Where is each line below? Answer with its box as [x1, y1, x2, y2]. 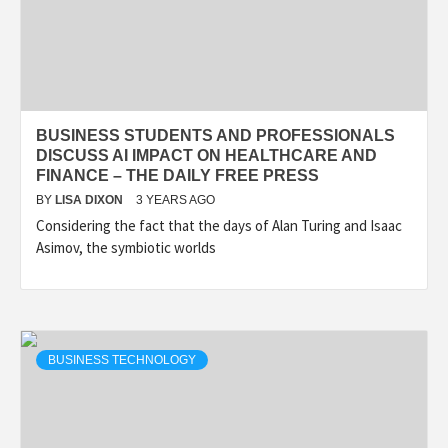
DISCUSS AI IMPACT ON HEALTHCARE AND [36, 147, 377, 164]
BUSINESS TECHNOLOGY [48, 353, 196, 367]
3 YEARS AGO [136, 193, 215, 207]
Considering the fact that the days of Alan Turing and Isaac [36, 216, 402, 235]
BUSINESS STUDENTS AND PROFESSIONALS [36, 127, 395, 144]
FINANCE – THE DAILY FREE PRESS [36, 167, 319, 184]
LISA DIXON [55, 193, 126, 207]
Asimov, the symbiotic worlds [36, 238, 216, 257]
